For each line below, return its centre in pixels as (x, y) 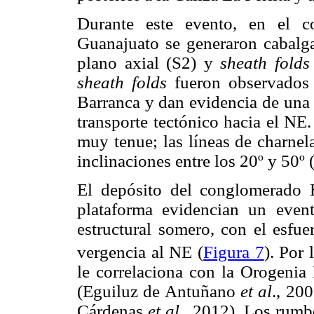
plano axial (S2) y (149, 63)
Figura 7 (234, 252)
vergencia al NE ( (141, 252)
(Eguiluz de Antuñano (159, 292)
